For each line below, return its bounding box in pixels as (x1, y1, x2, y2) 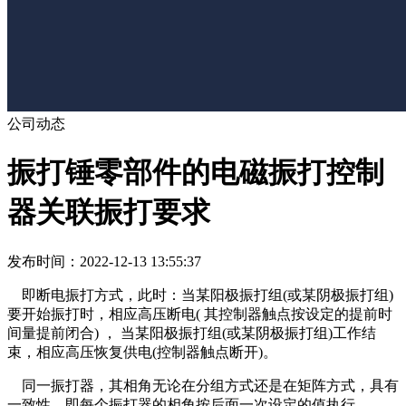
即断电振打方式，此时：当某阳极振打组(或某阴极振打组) (7, 286, 393, 303)
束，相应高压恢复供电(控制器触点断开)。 (7, 343, 277, 360)
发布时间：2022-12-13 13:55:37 (7, 253, 201, 269)
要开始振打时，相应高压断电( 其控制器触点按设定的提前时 (7, 305, 392, 322)
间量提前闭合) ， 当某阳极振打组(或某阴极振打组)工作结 (7, 324, 376, 341)
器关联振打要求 (7, 196, 210, 229)
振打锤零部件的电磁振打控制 (7, 156, 384, 189)
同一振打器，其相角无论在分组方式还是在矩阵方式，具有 (7, 377, 399, 393)
